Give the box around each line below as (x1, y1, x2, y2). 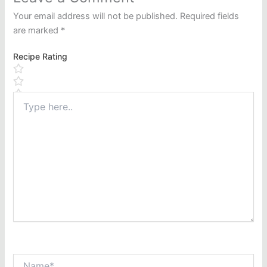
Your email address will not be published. (13, 11, 178, 22)
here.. (13, 103, 35, 114)
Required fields (180, 11, 240, 22)
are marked (13, 25, 61, 36)
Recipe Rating (13, 51, 68, 62)
